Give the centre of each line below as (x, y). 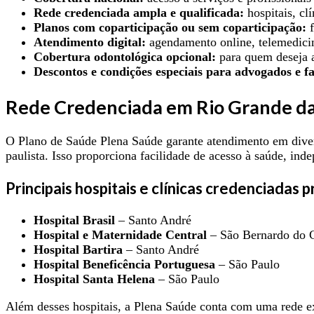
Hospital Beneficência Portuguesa (124, 265)
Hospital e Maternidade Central (120, 235)
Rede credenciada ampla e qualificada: (139, 13)
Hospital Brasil (74, 220)
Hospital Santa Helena (94, 279)
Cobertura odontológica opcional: (125, 57)
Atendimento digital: (90, 42)
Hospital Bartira (78, 250)
